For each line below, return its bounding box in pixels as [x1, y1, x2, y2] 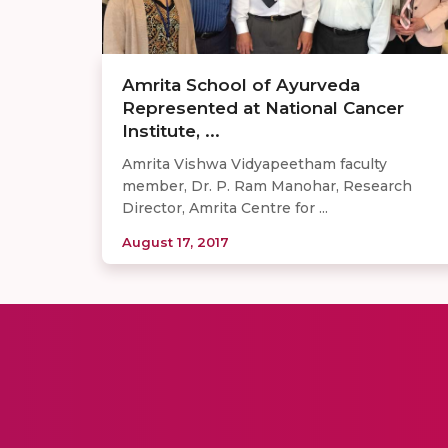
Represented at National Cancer [122, 97, 404, 118]
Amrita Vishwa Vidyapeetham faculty [122, 154, 387, 173]
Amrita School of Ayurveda [122, 74, 360, 95]
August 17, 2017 [122, 233, 229, 250]
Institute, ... [122, 120, 220, 141]
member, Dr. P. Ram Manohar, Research [122, 176, 412, 195]
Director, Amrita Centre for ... [122, 198, 328, 217]
